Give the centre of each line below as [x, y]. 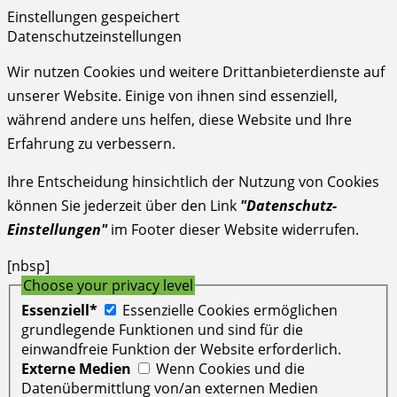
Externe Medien [76, 368]
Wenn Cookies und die [230, 368]
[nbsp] [28, 266]
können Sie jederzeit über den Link [124, 206]
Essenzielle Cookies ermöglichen [230, 310]
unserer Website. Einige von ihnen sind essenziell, [172, 96]
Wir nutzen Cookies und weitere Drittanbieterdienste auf [196, 72]
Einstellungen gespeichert [93, 17]
